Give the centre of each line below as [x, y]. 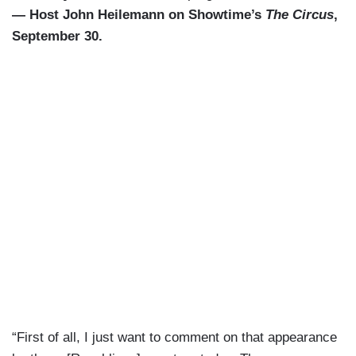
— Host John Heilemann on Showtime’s [139, 15]
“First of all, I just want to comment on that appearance [174, 338]
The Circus [300, 15]
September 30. [59, 37]
